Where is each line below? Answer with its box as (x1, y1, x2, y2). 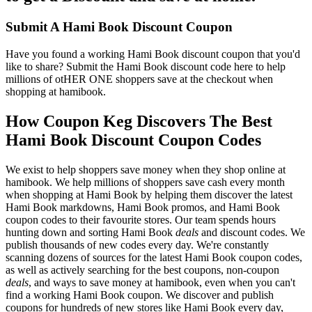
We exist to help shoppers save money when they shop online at (6, 163, 286, 175)
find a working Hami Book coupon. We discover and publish (6, 288, 274, 301)
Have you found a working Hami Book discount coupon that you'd (6, 47, 300, 60)
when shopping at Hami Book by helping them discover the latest (6, 188, 292, 201)
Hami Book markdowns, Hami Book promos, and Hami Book (6, 201, 280, 213)
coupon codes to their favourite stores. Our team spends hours (6, 213, 276, 226)
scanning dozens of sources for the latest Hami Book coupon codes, (6, 251, 302, 263)
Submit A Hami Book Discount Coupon (6, 19, 233, 34)
